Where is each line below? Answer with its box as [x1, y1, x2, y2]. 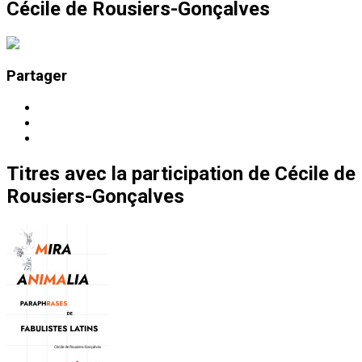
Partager [6, 67, 67, 86]
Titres [6, 162, 60, 186]
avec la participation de [65, 162, 270, 186]
